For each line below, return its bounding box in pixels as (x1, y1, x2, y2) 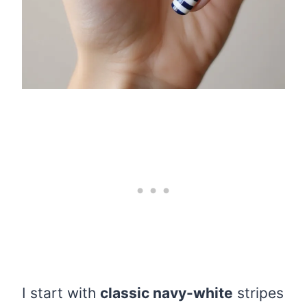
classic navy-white (100, 284, 233, 302)
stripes (233, 284, 284, 302)
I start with (22, 284, 100, 302)
